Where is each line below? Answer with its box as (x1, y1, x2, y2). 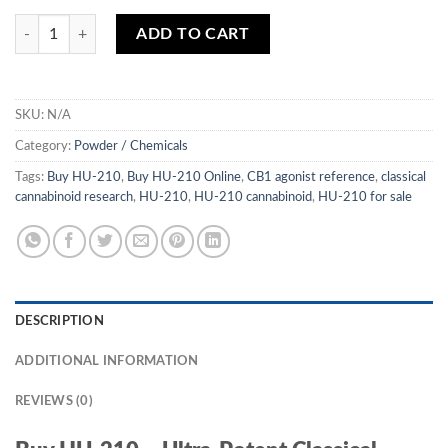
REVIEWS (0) (15, 394, 93, 407)
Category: (15, 139, 74, 152)
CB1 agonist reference (247, 170, 375, 183)
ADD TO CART (136, 26, 250, 43)
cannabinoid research (15, 190, 133, 203)
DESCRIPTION (15, 314, 104, 327)
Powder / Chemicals (74, 139, 188, 152)
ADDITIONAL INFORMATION (15, 354, 199, 367)
